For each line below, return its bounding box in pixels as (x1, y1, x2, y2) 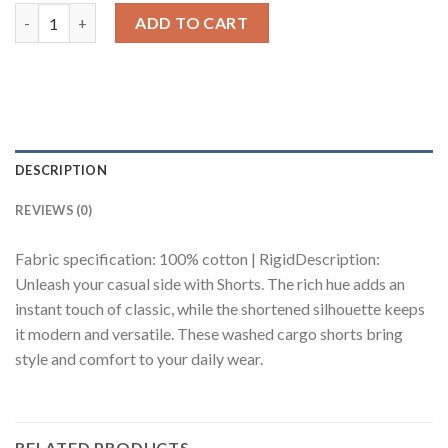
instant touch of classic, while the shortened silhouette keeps (15, 298, 425, 318)
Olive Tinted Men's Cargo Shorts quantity (14, 4, 300, 22)
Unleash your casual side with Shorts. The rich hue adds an (15, 273, 405, 293)
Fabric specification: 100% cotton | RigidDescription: (15, 248, 380, 268)
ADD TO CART (135, 12, 249, 32)
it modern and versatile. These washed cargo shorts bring (15, 323, 403, 343)
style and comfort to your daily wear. (15, 348, 263, 368)
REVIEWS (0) (15, 201, 92, 218)
